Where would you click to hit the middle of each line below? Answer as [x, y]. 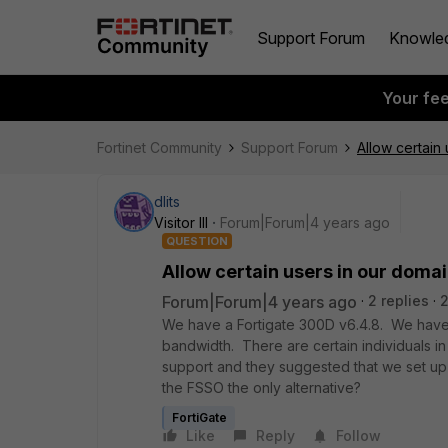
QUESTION [197, 241]
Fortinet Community [159, 147]
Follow [358, 435]
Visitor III [181, 222]
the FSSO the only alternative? [261, 387]
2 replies [398, 300]
